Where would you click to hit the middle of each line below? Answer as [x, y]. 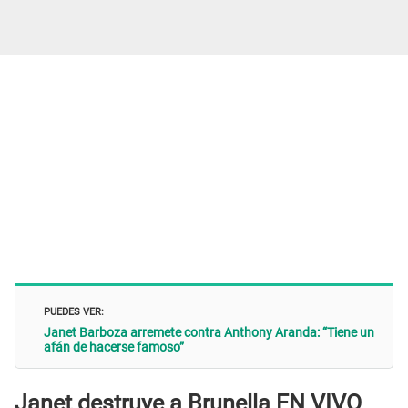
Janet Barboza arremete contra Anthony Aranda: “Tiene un [209, 333]
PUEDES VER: [74, 311]
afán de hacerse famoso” [114, 347]
